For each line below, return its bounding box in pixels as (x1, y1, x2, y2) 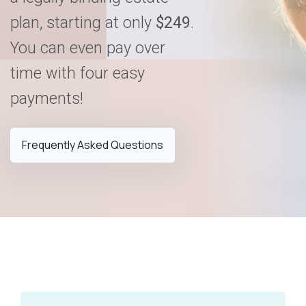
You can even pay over (10, 38, 165, 58)
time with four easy (10, 64, 145, 83)
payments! (10, 89, 87, 109)
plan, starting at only (10, 13, 156, 33)
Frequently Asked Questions (22, 137, 163, 153)
